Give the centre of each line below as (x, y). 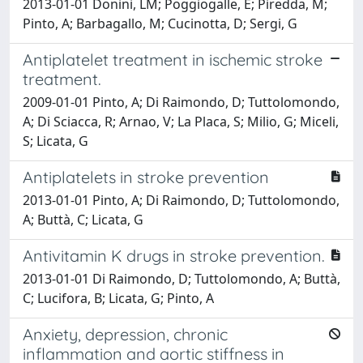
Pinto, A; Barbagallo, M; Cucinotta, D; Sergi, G (160, 23)
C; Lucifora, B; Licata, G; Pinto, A (118, 298)
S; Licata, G (56, 141)
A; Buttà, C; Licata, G (83, 219)
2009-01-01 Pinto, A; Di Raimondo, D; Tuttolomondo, (181, 102)
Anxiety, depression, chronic (125, 334)
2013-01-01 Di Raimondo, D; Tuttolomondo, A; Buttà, (181, 278)
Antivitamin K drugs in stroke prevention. (174, 255)
